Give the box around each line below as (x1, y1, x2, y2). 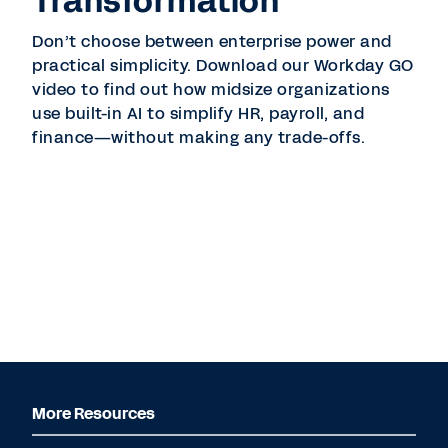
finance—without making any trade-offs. (32, 126, 365, 149)
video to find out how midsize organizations (32, 78, 390, 101)
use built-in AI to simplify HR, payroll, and (32, 102, 364, 125)
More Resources (32, 402, 155, 425)
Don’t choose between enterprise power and (32, 30, 392, 53)
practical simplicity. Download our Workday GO (32, 54, 414, 77)
